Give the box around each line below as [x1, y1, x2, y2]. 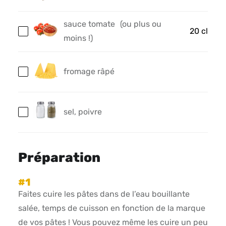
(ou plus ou [120, 19, 161, 29]
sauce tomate [63, 19, 115, 29]
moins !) [63, 33, 93, 43]
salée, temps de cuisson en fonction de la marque [18, 203, 205, 213]
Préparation [18, 149, 100, 165]
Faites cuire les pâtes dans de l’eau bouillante [18, 189, 190, 199]
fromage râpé [63, 67, 115, 77]
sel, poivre [63, 107, 102, 117]
